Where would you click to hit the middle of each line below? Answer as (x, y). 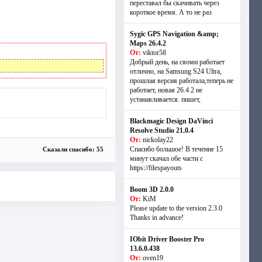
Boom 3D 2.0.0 (151, 189)
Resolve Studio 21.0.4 (161, 130)
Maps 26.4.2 (148, 43)
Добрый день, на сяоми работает (177, 62)
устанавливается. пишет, (165, 99)
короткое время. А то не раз (170, 12)
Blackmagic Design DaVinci (171, 121)
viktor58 (154, 53)
